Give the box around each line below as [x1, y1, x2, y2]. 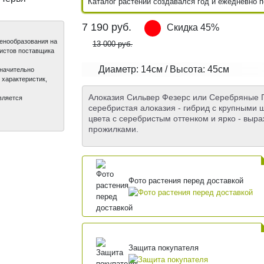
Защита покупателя [128, 243, 199, 252]
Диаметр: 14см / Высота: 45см [98, 64, 229, 75]
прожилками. [88, 124, 138, 134]
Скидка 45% [167, 22, 219, 33]
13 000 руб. [93, 39, 133, 49]
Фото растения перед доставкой [128, 176, 243, 185]
